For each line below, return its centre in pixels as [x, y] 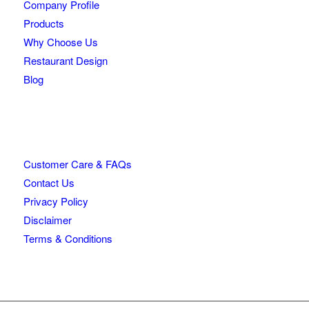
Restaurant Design [65, 60]
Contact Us [49, 182]
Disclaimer [47, 219]
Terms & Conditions [68, 238]
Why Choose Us [60, 41]
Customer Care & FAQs [77, 163]
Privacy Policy [56, 201]
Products [43, 23]
